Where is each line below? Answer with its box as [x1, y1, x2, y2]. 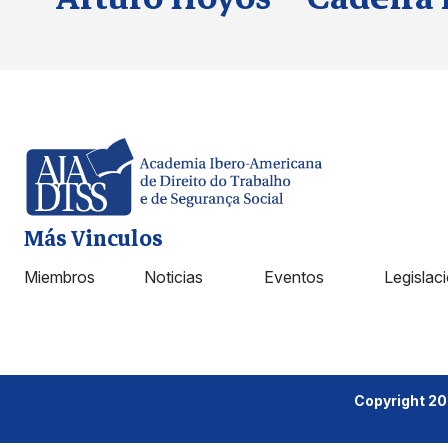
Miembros [24, 267, 95, 287]
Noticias [144, 267, 203, 287]
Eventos [264, 267, 324, 287]
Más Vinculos [24, 221, 163, 257]
